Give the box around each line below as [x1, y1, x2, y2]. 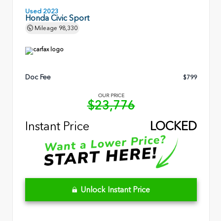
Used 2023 [25, 7, 59, 15]
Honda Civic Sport [25, 13, 89, 23]
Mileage [33, 24, 59, 32]
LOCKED [150, 118, 197, 133]
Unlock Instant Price [80, 185, 150, 195]
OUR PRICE [98, 93, 124, 99]
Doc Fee [25, 73, 51, 82]
